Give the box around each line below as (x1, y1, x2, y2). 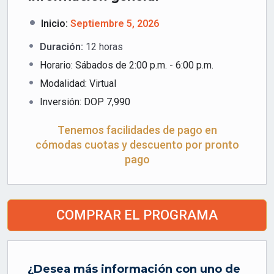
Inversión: (40, 96, 84, 108)
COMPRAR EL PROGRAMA (56, 207, 218, 223)
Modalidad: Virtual (40, 78, 116, 90)
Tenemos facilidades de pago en (57, 124, 217, 137)
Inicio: (41, 18, 68, 30)
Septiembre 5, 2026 (70, 18, 159, 30)
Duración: (40, 41, 86, 53)
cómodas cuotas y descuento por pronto (35, 138, 239, 152)
